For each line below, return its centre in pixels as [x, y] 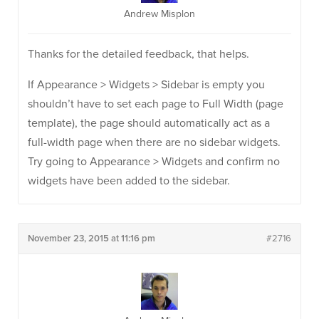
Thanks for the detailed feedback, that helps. [138, 54]
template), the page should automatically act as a [149, 123]
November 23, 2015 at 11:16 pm [91, 239]
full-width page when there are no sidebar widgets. [154, 142]
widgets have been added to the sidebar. [129, 181]
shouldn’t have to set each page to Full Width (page [156, 104]
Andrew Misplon [159, 14]
